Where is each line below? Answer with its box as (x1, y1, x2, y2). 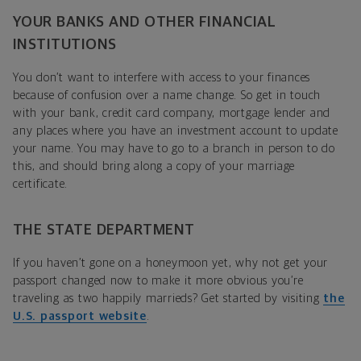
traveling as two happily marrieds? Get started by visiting (13, 292, 324, 305)
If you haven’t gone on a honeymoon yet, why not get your (13, 256, 328, 269)
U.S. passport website (13, 309, 147, 322)
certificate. (13, 177, 68, 190)
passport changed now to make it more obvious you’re (13, 274, 304, 287)
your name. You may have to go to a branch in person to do (13, 142, 335, 155)
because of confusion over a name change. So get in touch (13, 89, 321, 102)
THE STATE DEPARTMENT (13, 222, 195, 238)
